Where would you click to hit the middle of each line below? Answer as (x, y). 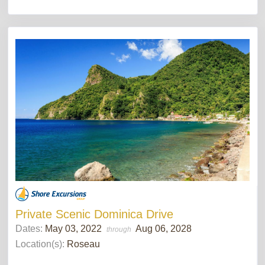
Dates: (30, 228)
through (120, 229)
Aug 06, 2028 (164, 228)
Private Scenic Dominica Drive (94, 214)
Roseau (83, 244)
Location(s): (40, 244)
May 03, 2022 (75, 228)
